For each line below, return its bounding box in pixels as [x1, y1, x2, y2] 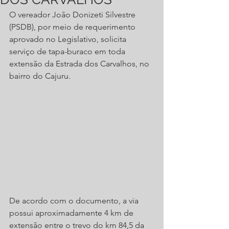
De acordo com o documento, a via [9, 195, 141, 205]
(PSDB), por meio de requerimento [9, 22, 138, 32]
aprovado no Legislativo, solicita [9, 34, 128, 44]
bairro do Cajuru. [9, 71, 73, 81]
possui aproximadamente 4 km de [9, 208, 135, 218]
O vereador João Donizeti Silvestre [9, 10, 138, 19]
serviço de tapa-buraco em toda [9, 47, 127, 56]
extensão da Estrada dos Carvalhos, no [9, 59, 151, 68]
